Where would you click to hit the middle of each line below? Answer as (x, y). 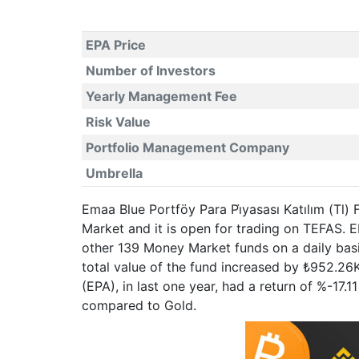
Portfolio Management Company (187, 147)
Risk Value (118, 122)
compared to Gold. (139, 305)
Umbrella (114, 173)
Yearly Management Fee (161, 96)
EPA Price (115, 45)
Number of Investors (150, 71)
